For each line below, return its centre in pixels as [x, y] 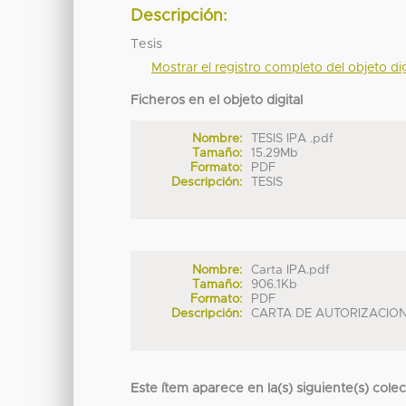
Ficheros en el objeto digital [217, 100]
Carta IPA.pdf [291, 270]
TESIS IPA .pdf [293, 139]
